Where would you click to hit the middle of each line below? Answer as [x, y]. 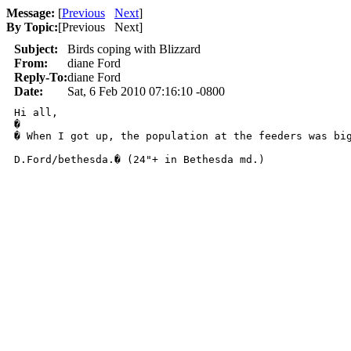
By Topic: [32, 27]
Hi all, [36, 112]
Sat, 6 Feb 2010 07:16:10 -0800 [146, 91]
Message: [31, 13]
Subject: [36, 49]
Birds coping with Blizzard [134, 49]
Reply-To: [41, 77]
